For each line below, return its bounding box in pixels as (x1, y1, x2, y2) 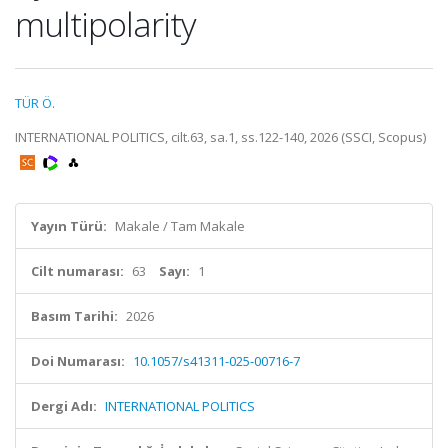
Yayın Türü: (31, 217, 107, 235)
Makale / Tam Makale (115, 217, 245, 235)
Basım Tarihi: (31, 307, 118, 325)
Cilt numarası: (31, 262, 124, 280)
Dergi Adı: (31, 397, 97, 415)
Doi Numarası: (31, 352, 125, 370)
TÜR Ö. (15, 94, 55, 112)
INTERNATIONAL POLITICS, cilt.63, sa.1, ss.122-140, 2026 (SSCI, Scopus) (15, 128, 426, 146)
